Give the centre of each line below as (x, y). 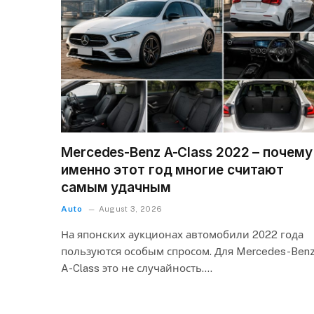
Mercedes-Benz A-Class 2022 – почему (187, 153)
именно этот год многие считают (173, 170)
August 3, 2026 (130, 209)
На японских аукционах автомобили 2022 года (182, 235)
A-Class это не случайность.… (137, 268)
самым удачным (116, 188)
